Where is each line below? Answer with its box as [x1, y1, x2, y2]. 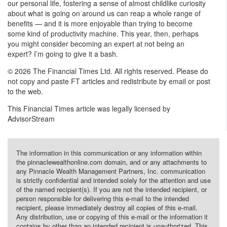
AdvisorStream [8, 113, 55, 124]
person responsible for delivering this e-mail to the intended [16, 194, 189, 204]
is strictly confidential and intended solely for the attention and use [16, 175, 211, 185]
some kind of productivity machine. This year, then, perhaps [8, 28, 199, 39]
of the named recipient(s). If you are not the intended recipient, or [16, 184, 207, 195]
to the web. [8, 86, 43, 97]
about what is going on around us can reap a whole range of [8, 8, 201, 19]
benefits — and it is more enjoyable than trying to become [8, 18, 193, 29]
